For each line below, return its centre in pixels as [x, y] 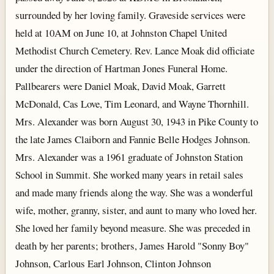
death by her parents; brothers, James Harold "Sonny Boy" [132, 246]
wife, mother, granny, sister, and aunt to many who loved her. [136, 210]
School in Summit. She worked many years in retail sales [129, 175]
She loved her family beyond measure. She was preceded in [133, 228]
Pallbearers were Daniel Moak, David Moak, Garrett [120, 86]
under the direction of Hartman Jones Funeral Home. [121, 68]
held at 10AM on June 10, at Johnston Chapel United [121, 33]
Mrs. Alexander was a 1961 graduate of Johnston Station [129, 157]
